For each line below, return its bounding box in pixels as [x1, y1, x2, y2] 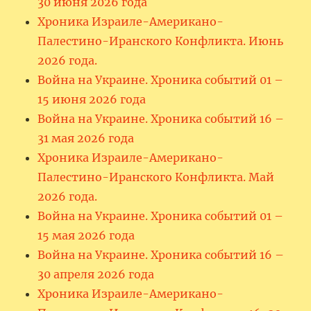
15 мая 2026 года [37, 228, 135, 242]
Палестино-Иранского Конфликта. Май [37, 169, 275, 184]
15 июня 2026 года [37, 92, 146, 106]
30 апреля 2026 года [37, 267, 155, 281]
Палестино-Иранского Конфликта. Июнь [37, 33, 284, 48]
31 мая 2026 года [37, 131, 135, 145]
